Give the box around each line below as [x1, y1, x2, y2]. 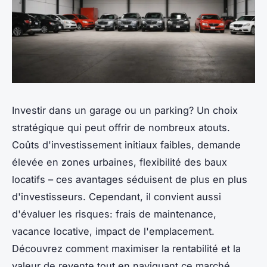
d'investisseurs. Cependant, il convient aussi [12, 191, 221, 203]
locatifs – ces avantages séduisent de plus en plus [12, 173, 247, 186]
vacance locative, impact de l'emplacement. [12, 225, 215, 238]
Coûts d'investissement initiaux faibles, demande [12, 139, 241, 151]
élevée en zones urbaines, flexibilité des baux [12, 156, 227, 169]
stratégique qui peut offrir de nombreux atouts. [12, 122, 230, 134]
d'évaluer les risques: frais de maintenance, [12, 208, 216, 221]
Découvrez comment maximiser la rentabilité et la [12, 243, 241, 255]
